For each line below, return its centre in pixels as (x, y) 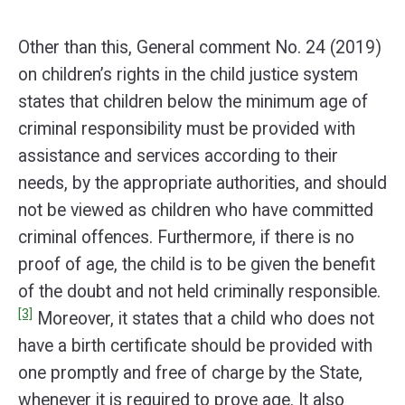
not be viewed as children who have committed (196, 210)
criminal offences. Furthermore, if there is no (186, 237)
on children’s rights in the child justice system (188, 75)
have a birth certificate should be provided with (195, 346)
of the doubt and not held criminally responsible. (199, 292)
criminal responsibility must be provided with (187, 129)
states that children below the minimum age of (193, 102)
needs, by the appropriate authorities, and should (202, 183)
